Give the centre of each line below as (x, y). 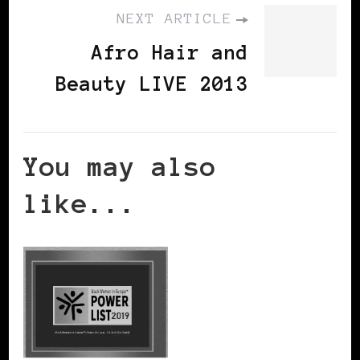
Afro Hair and (170, 53)
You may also (120, 167)
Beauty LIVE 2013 (152, 84)
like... (80, 204)
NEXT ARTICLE (174, 19)
